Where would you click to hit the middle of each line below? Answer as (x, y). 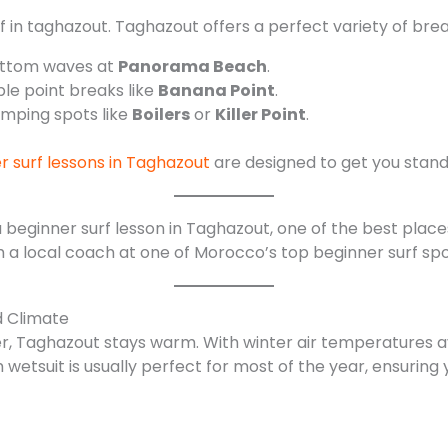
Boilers (160, 114)
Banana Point (216, 90)
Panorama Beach (192, 66)
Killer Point (260, 114)
